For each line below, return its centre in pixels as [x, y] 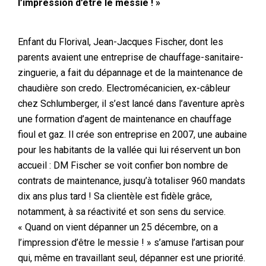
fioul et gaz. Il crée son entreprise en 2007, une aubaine [132, 134]
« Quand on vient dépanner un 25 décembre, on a [118, 227]
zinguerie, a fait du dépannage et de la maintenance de [130, 73]
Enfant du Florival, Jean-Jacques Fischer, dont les [121, 42]
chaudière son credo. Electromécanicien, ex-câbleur [124, 88]
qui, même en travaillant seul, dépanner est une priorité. [132, 258]
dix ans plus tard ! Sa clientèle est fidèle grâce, [115, 196]
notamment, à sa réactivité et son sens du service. [122, 212]
